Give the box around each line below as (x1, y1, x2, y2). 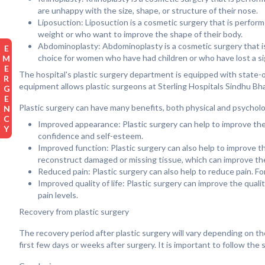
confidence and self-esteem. (38, 131, 143, 141)
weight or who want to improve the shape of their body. (38, 29, 243, 39)
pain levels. (38, 190, 78, 200)
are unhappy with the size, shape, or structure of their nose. (38, 5, 258, 15)
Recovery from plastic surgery (19, 206, 129, 216)
